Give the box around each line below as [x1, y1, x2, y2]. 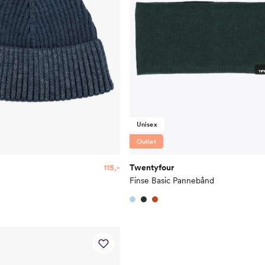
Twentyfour [129, 162, 174, 172]
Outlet [136, 137, 156, 146]
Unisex [136, 119, 157, 128]
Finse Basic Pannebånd [129, 175, 214, 185]
